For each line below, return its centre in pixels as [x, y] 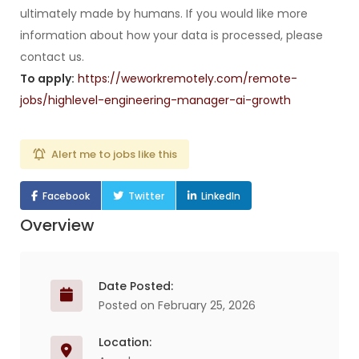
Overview [57, 225]
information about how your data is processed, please [171, 35]
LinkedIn [221, 196]
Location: [125, 342]
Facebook [66, 196]
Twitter [146, 196]
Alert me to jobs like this [114, 154]
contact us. [52, 57]
